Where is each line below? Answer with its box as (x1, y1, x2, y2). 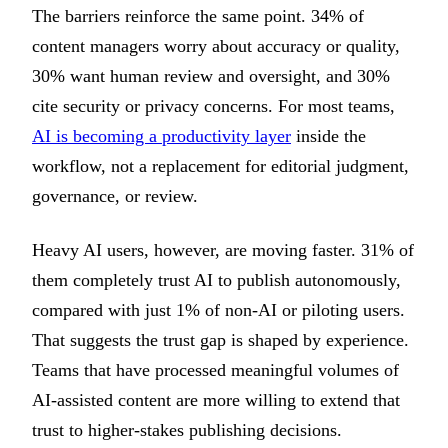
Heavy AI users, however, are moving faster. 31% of (32, 240, 414, 261)
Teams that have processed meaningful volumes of (32, 360, 399, 381)
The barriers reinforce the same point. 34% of (32, 5, 364, 26)
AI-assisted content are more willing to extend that (32, 390, 400, 411)
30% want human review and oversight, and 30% (32, 65, 390, 86)
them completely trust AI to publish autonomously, (32, 270, 401, 291)
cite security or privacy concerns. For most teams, (32, 95, 395, 116)
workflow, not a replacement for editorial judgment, (32, 155, 409, 176)
